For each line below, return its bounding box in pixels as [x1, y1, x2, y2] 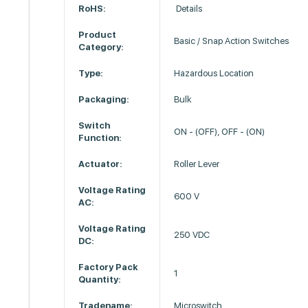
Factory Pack [78, 262, 138, 272]
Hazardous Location [174, 68, 254, 78]
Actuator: [78, 159, 123, 169]
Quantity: [78, 274, 122, 285]
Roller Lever [174, 159, 220, 169]
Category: [78, 42, 124, 52]
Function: [78, 133, 122, 143]
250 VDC [174, 230, 210, 240]
